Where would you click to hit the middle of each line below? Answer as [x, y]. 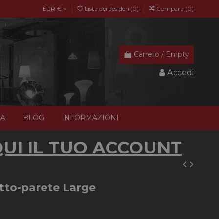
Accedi [180, 72]
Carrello [147, 55]
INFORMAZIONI [90, 118]
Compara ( [172, 9]
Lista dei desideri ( [108, 9]
